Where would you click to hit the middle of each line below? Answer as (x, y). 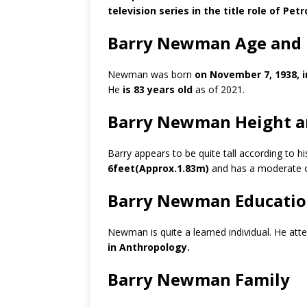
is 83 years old (158, 89)
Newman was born (150, 74)
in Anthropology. (149, 247)
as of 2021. (219, 89)
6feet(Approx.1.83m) (158, 168)
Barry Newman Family (199, 279)
